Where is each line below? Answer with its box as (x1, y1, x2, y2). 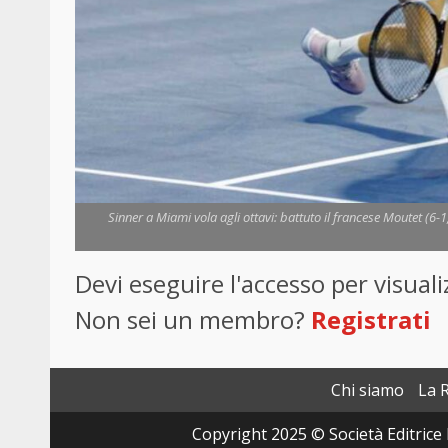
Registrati (311, 303, 431, 337)
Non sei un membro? (75, 303, 311, 337)
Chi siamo (331, 379, 404, 402)
